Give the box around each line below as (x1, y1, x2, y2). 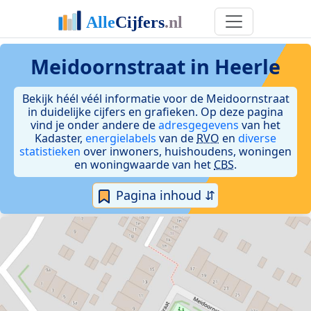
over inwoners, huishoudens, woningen (81, 144, 292, 159)
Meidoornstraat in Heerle (31, 53, 280, 80)
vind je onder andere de (31, 117, 158, 133)
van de (156, 131, 196, 146)
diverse (238, 131, 276, 146)
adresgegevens (158, 117, 239, 133)
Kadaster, (35, 131, 85, 146)
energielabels (85, 131, 156, 146)
